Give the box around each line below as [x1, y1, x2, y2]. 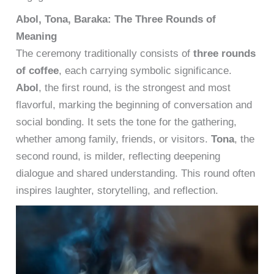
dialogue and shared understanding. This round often [16, 167, 256, 179]
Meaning [16, 30, 57, 42]
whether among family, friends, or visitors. [16, 133, 212, 145]
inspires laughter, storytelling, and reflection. [16, 184, 219, 196]
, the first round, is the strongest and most [39, 81, 231, 94]
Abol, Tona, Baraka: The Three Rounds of [16, 13, 217, 25]
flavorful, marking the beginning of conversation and [16, 98, 253, 111]
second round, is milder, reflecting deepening [16, 150, 221, 162]
